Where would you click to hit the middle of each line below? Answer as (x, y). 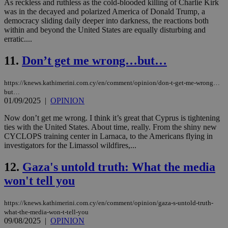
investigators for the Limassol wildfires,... (70, 146)
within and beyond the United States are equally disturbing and (105, 30)
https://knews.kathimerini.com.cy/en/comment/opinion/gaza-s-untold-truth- (109, 203)
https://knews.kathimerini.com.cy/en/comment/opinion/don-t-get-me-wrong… (112, 83)
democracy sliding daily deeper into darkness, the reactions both (106, 21)
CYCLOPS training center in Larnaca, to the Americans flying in (108, 136)
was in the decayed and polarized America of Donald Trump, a (105, 12)
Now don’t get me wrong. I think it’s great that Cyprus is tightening (112, 118)
